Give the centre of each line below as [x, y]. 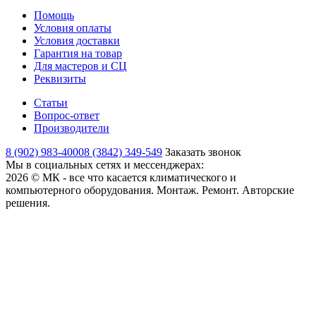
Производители [72, 128]
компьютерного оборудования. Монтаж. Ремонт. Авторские [150, 190]
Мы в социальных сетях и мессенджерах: [105, 165]
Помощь [54, 16]
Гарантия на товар [78, 54]
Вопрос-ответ [67, 116]
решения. [28, 203]
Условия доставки [77, 41]
